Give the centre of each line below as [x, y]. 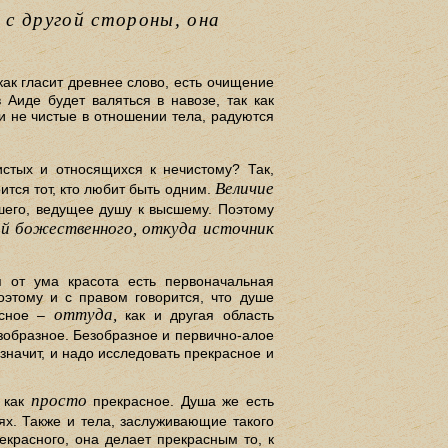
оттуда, [85, 315]
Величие [244, 188]
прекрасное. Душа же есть [180, 401]
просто [58, 401]
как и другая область [195, 315]
